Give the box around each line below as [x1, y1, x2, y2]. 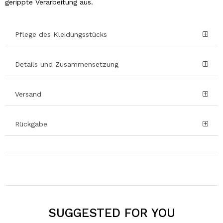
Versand [15, 90, 41, 98]
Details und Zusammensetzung [15, 60, 118, 68]
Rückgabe [15, 119, 47, 128]
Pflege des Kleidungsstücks [15, 30, 107, 38]
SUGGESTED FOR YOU [48, 205, 175, 220]
